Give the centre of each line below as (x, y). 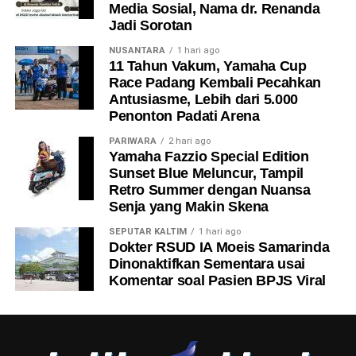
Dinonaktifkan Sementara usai (207, 264)
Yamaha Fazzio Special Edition (209, 157)
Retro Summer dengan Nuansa (209, 190)
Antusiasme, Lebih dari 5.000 (203, 100)
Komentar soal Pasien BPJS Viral (217, 281)
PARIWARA (132, 141)
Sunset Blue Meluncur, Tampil (206, 174)
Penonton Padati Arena (184, 116)
